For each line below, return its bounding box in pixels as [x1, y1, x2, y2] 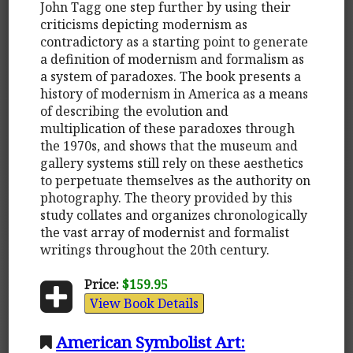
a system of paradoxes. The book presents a [40, 67, 302, 85]
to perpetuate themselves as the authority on [40, 171, 311, 189]
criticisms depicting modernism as [40, 15, 248, 33]
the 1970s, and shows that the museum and [40, 136, 299, 154]
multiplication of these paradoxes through [40, 119, 295, 137]
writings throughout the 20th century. [40, 240, 270, 258]
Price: [84, 275, 119, 293]
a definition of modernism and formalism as [40, 50, 305, 68]
